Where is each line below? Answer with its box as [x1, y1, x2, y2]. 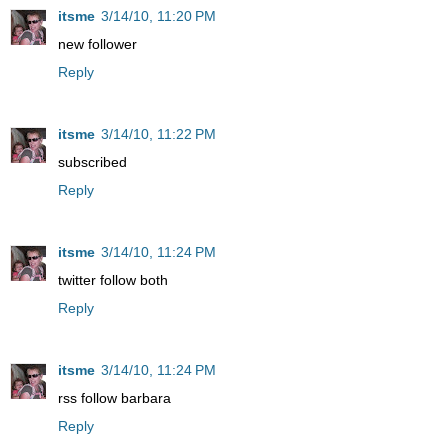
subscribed [58, 153, 127, 170]
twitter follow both [58, 271, 168, 288]
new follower [58, 35, 137, 52]
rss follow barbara [58, 389, 171, 406]
